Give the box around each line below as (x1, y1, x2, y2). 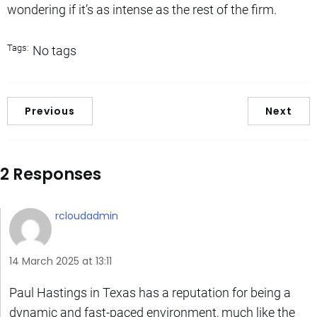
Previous (25, 103, 75, 118)
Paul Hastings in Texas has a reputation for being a (9, 284, 291, 300)
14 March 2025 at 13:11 (9, 253, 112, 268)
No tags (33, 42, 76, 58)
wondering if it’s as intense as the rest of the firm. (7, 1, 277, 17)
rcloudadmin (55, 208, 118, 223)
